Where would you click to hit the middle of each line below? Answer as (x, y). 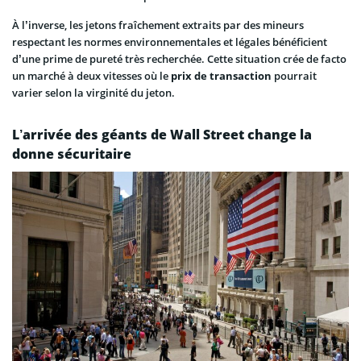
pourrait (294, 75)
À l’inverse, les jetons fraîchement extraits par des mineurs (158, 25)
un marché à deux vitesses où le (91, 75)
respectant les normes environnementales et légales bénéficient (170, 41)
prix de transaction (221, 75)
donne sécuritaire (72, 154)
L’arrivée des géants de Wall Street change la (162, 134)
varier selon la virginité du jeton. (93, 92)
